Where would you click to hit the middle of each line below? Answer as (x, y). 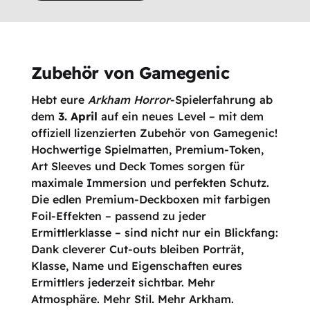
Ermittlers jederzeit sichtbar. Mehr (123, 282)
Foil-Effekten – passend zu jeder (118, 216)
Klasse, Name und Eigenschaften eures (136, 265)
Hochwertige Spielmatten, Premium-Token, (147, 149)
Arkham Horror (129, 99)
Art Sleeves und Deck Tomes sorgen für (138, 166)
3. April (77, 116)
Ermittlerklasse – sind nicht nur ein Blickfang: (154, 232)
